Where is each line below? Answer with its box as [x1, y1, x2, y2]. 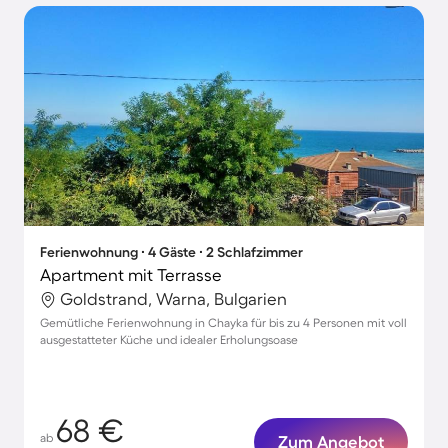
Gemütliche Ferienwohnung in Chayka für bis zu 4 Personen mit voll [40, 316, 407, 329]
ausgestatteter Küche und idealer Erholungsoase [40, 333, 298, 346]
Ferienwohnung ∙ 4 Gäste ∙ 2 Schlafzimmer [40, 244, 303, 260]
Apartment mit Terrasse [40, 265, 222, 284]
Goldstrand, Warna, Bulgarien [60, 289, 287, 308]
